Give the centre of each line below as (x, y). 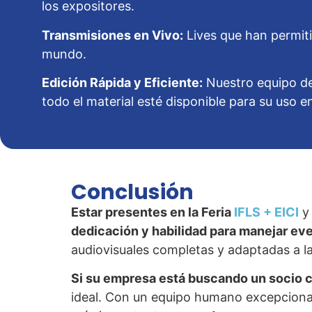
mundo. (64, 54)
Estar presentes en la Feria (153, 212)
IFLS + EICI (266, 212)
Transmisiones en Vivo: (113, 35)
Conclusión (132, 192)
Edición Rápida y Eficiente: (123, 83)
